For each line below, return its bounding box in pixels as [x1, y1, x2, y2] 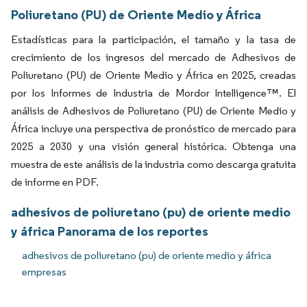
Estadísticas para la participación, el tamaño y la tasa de [11, 33, 296, 47]
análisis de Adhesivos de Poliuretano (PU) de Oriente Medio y [11, 104, 296, 118]
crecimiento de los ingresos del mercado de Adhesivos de [11, 51, 296, 64]
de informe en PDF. [11, 175, 99, 189]
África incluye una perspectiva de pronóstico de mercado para [11, 122, 296, 136]
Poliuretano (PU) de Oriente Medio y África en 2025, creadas [11, 69, 296, 82]
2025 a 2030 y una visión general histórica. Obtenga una [11, 140, 296, 153]
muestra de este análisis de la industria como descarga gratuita [11, 158, 296, 171]
